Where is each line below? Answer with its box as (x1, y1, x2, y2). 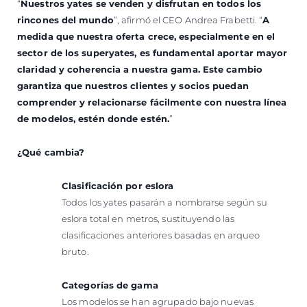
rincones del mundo (17, 14, 114, 25)
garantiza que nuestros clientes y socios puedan (17, 79, 249, 91)
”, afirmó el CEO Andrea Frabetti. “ (113, 14, 263, 25)
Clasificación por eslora (62, 180, 174, 191)
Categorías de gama (62, 279, 158, 291)
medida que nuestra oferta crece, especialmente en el (17, 30, 275, 42)
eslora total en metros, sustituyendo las (62, 212, 235, 224)
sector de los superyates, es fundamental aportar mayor (17, 47, 288, 58)
